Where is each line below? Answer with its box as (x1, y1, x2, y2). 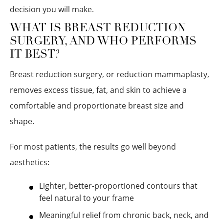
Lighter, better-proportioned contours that (39, 180, 197, 191)
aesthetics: (10, 157, 49, 168)
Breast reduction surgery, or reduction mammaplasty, (10, 69, 209, 80)
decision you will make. (10, 4, 94, 15)
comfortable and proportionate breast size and (10, 100, 184, 111)
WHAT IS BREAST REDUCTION (10, 23, 186, 34)
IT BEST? (10, 49, 60, 61)
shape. (10, 116, 34, 127)
